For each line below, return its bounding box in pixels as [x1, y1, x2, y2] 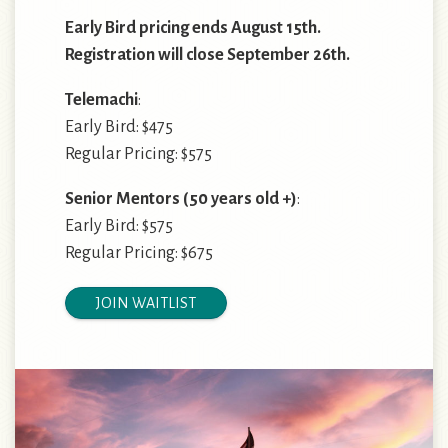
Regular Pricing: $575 [65, 145, 212, 163]
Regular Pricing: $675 [65, 244, 213, 262]
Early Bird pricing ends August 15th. [65, 19, 321, 37]
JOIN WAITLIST [96, 295, 196, 311]
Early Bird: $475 [65, 118, 173, 136]
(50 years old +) [183, 190, 297, 208]
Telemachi [65, 91, 138, 109]
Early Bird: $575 [65, 217, 173, 235]
